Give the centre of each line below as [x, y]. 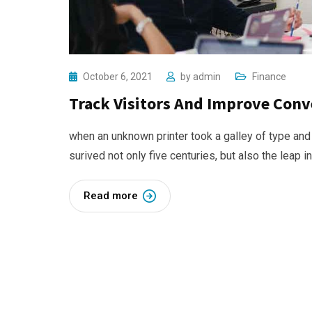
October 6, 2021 [119, 76]
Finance [269, 76]
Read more [111, 195]
